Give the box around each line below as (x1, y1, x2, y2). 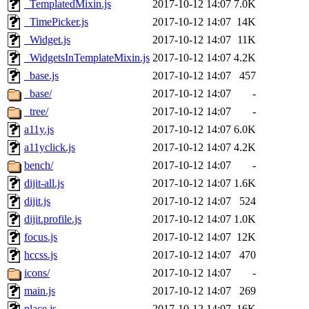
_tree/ (24, 106, 48, 118)
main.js (24, 285, 55, 297)
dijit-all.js (24, 177, 64, 190)
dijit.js (24, 195, 50, 208)
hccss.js (24, 249, 57, 261)
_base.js (24, 70, 59, 82)
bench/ (24, 159, 53, 172)
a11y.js (24, 123, 54, 136)
